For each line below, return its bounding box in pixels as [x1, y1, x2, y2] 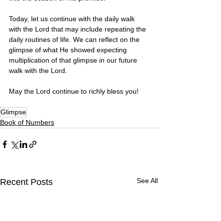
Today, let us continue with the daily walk [9, 14, 137, 23]
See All [137, 176, 158, 184]
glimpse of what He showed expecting [9, 45, 129, 54]
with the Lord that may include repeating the [9, 25, 148, 33]
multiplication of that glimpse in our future [9, 56, 139, 64]
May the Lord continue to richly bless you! [9, 87, 141, 95]
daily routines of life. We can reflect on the [9, 35, 142, 43]
